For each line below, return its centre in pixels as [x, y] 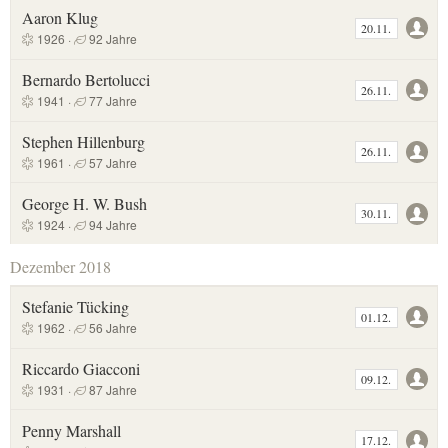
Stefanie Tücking [75, 307]
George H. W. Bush [84, 203]
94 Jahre [111, 224]
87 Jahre [111, 390]
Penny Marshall [71, 430]
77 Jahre [111, 101]
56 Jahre [111, 328]
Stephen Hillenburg [83, 141]
